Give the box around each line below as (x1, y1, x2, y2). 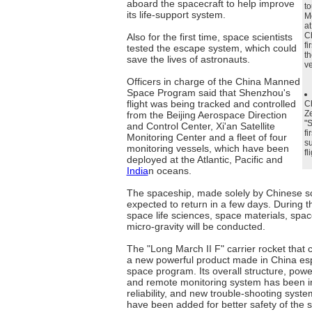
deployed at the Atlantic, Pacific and (126, 154, 283, 165)
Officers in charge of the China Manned (126, 76, 300, 87)
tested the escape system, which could (126, 42, 297, 54)
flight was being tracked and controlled (126, 98, 296, 109)
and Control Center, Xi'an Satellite (126, 120, 275, 132)
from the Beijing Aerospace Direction (126, 109, 287, 120)
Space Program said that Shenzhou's (126, 87, 290, 98)
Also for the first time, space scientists (126, 31, 292, 42)
